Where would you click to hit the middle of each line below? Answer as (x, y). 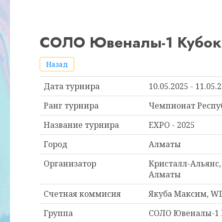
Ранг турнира (71, 106)
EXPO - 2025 (172, 125)
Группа (58, 213)
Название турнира (81, 125)
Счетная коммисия (82, 194)
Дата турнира (72, 86)
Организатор (70, 164)
